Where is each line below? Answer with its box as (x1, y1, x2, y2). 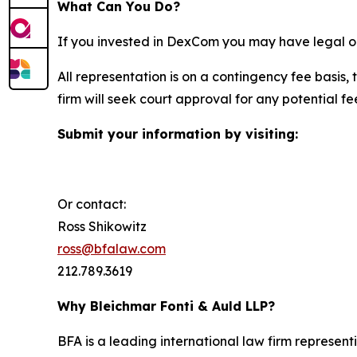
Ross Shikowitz (57, 218, 147, 234)
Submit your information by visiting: (57, 125, 298, 142)
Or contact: (57, 195, 126, 212)
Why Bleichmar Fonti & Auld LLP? (57, 297, 275, 314)
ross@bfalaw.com (57, 240, 166, 257)
